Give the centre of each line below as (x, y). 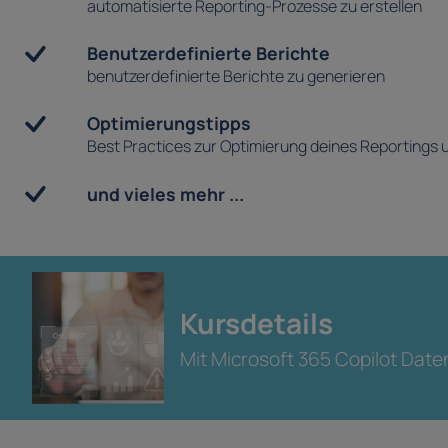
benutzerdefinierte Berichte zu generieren (236, 76)
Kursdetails (256, 323)
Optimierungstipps (169, 123)
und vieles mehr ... (166, 194)
